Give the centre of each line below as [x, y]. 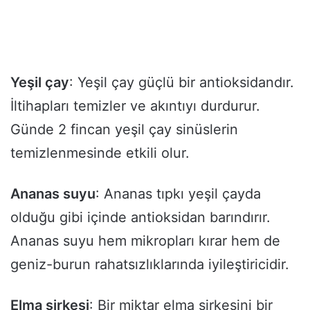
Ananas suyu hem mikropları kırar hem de [145, 241]
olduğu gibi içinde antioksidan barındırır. [140, 218]
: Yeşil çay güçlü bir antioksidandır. [182, 83]
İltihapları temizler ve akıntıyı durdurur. [135, 106]
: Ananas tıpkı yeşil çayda [178, 194]
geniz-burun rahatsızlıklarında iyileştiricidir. [150, 265]
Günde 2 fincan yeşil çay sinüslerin [124, 130]
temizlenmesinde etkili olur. [100, 153]
